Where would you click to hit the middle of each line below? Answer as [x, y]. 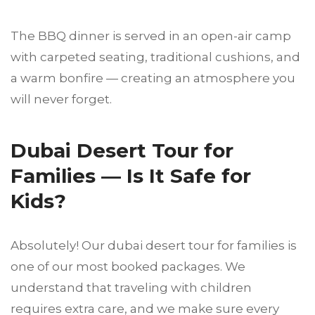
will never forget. [61, 99]
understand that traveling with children [131, 288]
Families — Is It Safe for [131, 176]
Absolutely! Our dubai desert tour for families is [154, 246]
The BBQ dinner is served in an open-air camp [151, 36]
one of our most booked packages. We [128, 267]
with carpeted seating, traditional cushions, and [155, 57]
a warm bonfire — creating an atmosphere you [153, 78]
